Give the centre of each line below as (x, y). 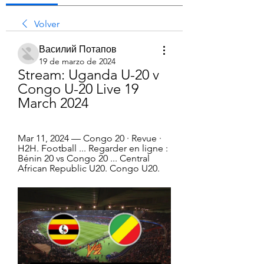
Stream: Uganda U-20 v (88, 75)
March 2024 (53, 103)
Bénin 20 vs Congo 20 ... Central (84, 158)
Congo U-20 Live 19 (78, 89)
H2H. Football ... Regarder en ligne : (93, 148)
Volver (47, 24)
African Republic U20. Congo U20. (89, 168)
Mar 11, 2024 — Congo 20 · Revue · (90, 138)
